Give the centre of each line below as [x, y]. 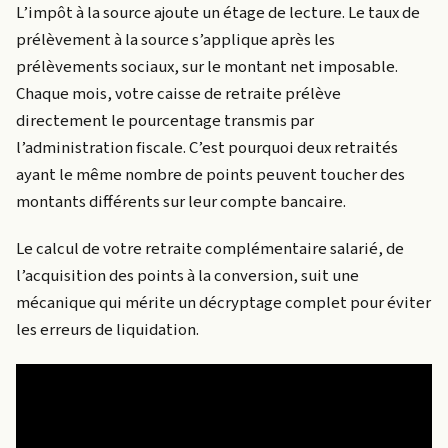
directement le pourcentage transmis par [165, 120]
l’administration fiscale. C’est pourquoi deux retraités [207, 147]
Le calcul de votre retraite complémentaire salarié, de [210, 248]
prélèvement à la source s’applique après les [175, 39]
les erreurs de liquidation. [107, 329]
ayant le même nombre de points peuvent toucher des [210, 174]
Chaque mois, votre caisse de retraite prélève [178, 93]
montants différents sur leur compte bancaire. [181, 201]
